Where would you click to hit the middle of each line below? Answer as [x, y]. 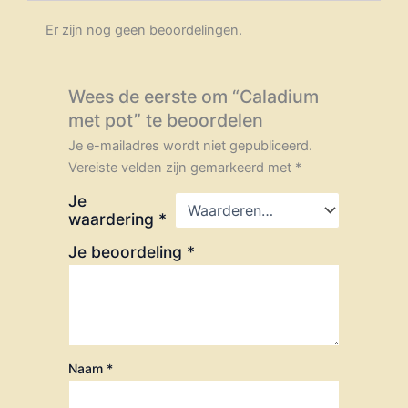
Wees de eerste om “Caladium [194, 96]
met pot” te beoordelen [166, 120]
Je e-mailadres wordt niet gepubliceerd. [191, 145]
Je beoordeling [128, 251]
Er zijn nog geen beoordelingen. [144, 31]
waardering [114, 219]
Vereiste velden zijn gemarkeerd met [182, 167]
